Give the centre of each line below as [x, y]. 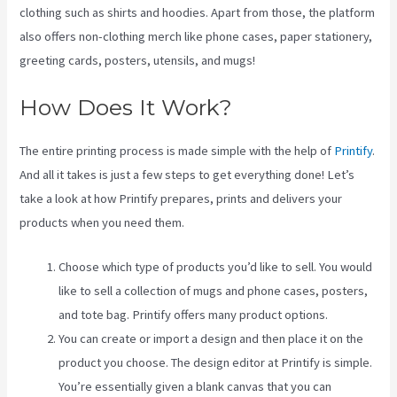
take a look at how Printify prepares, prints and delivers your [181, 199]
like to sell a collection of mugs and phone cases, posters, [214, 291]
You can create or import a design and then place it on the [211, 339]
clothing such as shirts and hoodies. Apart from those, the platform [198, 12]
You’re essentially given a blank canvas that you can [195, 387]
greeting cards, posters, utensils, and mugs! [138, 60]
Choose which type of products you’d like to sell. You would [216, 267]
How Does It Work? [126, 108]
